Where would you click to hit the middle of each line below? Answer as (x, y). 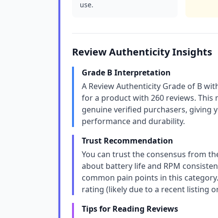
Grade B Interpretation (126, 73)
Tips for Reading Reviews (130, 209)
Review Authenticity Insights (142, 52)
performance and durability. (133, 121)
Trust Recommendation (127, 141)
